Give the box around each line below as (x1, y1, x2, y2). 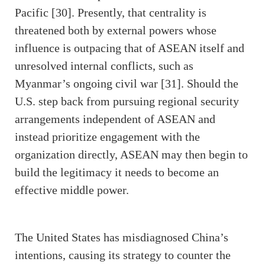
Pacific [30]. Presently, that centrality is (15, 6, 206, 20)
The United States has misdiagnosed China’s (15, 231, 228, 244)
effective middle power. (15, 183, 132, 197)
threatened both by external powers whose (15, 24, 216, 37)
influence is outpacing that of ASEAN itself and (15, 41, 244, 55)
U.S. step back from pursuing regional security (15, 95, 239, 108)
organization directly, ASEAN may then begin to (15, 148, 248, 161)
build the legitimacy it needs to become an (15, 166, 219, 179)
